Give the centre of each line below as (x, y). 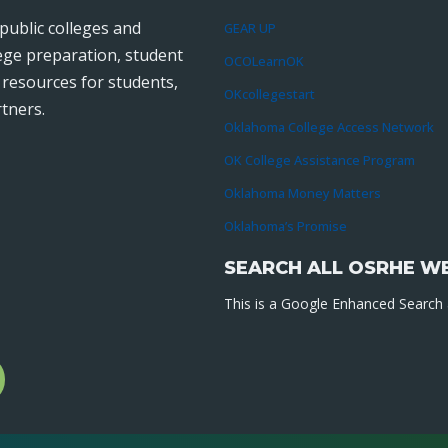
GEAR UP (250, 28)
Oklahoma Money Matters (302, 193)
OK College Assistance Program (319, 160)
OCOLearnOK (264, 61)
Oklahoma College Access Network (329, 127)
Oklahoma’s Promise (285, 226)
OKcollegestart (269, 94)
